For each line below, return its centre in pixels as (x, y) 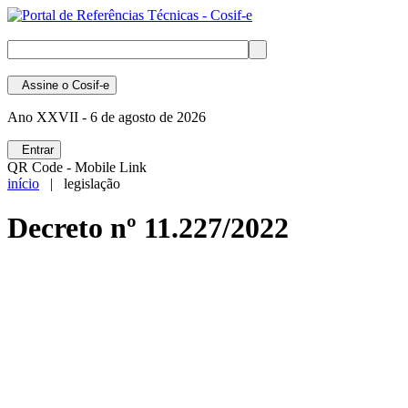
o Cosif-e (84, 85)
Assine (36, 85)
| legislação (80, 184)
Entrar (34, 150)
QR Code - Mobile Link (77, 167)
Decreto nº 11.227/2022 (148, 228)
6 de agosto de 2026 (146, 117)
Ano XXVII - (47, 117)
